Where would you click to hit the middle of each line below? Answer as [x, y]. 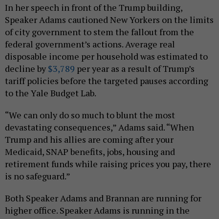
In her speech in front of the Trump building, [94, 7]
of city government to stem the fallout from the [99, 32]
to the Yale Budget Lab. [51, 93]
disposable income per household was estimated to [106, 56]
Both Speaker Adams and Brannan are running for [103, 198]
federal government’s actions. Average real [90, 44]
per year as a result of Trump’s [135, 68]
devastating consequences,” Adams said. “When [99, 127]
